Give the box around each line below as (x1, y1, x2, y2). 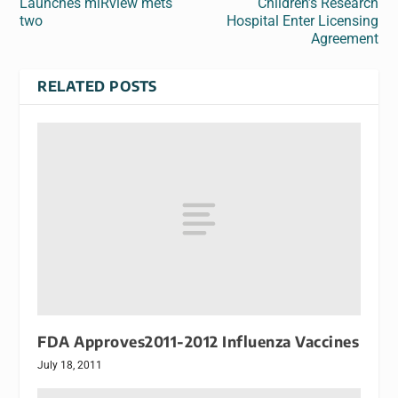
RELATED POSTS (37, 76, 157, 95)
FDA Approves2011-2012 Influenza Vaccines (37, 332, 360, 352)
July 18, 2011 (37, 359, 103, 372)
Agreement (310, 29, 378, 47)
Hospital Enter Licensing (226, 12, 378, 29)
